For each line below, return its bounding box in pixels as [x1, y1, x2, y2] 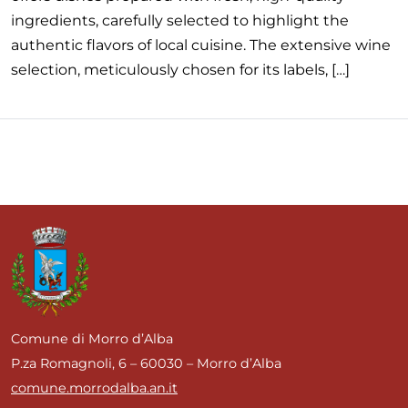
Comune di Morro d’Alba [11, 331, 173, 347]
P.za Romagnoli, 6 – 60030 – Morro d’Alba [11, 355, 281, 372]
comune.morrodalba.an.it [11, 380, 178, 396]
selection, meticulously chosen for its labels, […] [11, 61, 350, 78]
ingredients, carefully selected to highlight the [11, 12, 349, 29]
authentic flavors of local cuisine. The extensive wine [11, 36, 391, 54]
